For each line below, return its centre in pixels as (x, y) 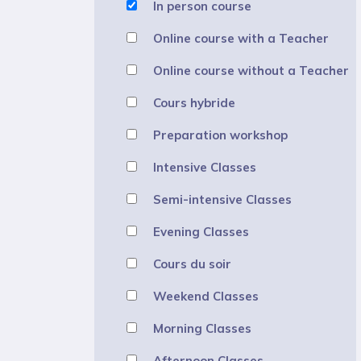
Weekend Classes (206, 296)
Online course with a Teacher (241, 38)
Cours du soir (192, 263)
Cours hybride (194, 102)
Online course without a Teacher (251, 70)
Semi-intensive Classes (222, 199)
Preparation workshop (220, 135)
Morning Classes (202, 328)
